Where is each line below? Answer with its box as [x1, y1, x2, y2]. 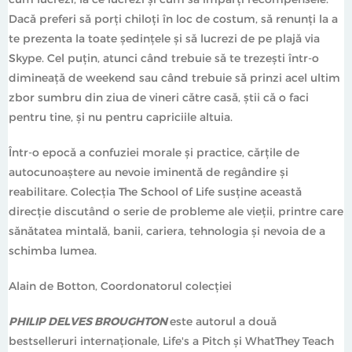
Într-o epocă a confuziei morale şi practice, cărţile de [9, 145, 299, 159]
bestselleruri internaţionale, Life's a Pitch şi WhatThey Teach [9, 333, 334, 347]
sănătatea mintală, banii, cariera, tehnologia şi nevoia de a [9, 223, 325, 237]
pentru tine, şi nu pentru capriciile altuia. [9, 109, 233, 123]
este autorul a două [170, 313, 277, 328]
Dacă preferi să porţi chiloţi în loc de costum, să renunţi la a [9, 11, 338, 25]
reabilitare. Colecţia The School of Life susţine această [9, 184, 302, 198]
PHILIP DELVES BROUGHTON [9, 313, 170, 328]
